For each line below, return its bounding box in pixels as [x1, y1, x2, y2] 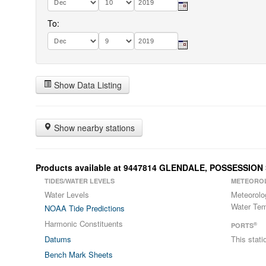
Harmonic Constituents [45, 218, 123, 229]
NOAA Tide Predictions [45, 202, 125, 214]
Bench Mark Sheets [45, 249, 113, 260]
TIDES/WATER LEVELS [45, 176, 115, 185]
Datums [45, 233, 71, 245]
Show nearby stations [52, 122, 135, 134]
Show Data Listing [52, 79, 122, 91]
